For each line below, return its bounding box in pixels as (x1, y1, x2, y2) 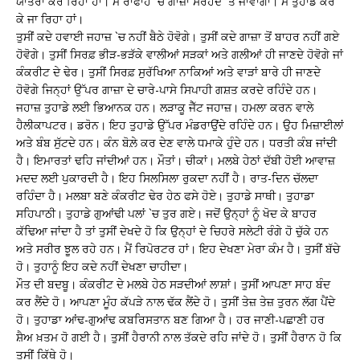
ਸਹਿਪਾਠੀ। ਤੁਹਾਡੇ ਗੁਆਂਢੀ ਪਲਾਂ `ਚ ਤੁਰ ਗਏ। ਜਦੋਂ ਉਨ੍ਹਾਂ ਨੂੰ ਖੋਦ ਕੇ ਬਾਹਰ (16, 205, 317, 221)
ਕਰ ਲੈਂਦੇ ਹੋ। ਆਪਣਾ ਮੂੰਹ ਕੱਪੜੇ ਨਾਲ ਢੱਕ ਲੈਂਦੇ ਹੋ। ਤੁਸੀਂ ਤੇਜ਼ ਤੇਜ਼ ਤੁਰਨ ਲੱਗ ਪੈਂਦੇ (16, 293, 335, 309)
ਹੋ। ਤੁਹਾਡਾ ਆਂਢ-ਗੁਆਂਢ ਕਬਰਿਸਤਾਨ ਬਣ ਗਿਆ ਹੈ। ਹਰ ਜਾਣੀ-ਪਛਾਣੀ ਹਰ (16, 311, 325, 327)
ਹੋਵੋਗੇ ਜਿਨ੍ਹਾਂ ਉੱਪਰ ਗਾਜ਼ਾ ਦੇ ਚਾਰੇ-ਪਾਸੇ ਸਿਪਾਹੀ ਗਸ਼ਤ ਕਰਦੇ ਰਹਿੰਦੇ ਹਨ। (16, 81, 317, 97)
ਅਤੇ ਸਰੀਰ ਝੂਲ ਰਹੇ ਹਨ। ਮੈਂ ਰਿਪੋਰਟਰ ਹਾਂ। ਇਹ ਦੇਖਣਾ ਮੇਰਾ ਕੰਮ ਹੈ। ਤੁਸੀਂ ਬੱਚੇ (16, 240, 340, 256)
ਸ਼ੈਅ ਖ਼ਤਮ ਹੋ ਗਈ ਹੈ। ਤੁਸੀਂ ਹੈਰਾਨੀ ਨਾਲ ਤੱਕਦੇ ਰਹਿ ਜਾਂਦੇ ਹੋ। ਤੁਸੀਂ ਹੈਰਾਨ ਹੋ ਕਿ (16, 329, 342, 345)
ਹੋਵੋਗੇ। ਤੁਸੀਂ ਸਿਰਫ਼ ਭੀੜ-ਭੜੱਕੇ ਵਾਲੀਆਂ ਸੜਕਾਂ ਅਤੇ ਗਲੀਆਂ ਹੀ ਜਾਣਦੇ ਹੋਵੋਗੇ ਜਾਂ (16, 46, 343, 62)
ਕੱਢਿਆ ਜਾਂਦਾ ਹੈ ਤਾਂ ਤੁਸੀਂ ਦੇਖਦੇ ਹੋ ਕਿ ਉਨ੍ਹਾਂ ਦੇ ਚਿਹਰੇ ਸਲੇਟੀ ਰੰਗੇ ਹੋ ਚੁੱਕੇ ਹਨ (16, 223, 329, 239)
